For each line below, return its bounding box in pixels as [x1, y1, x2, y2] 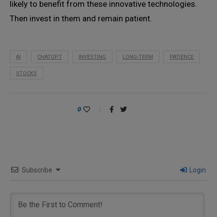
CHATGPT [37, 54, 62, 61]
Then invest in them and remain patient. [10, 14, 152, 24]
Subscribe [22, 166, 52, 174]
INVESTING [78, 54, 106, 61]
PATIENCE [170, 54, 194, 61]
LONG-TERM [123, 54, 153, 61]
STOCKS [16, 70, 37, 77]
